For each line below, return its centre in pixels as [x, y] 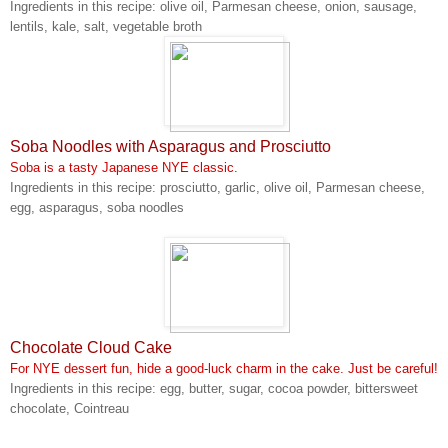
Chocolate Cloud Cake [91, 347]
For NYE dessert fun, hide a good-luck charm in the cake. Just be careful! [224, 368]
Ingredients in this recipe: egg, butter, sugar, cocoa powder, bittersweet [214, 388]
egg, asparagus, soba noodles [97, 207]
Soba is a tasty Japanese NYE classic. [124, 167]
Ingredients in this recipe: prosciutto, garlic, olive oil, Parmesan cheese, [217, 187]
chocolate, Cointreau [69, 408]
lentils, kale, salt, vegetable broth [106, 26]
